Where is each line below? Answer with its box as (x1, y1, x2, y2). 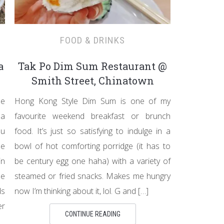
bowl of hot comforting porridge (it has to (14, 140, 170, 151)
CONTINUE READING (64, 210, 120, 218)
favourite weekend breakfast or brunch (14, 110, 170, 121)
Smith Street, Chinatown (31, 74, 154, 87)
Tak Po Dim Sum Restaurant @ (18, 59, 167, 72)
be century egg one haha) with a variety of (14, 155, 170, 166)
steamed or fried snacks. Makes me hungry (14, 170, 170, 181)
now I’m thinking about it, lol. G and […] (14, 185, 148, 196)
